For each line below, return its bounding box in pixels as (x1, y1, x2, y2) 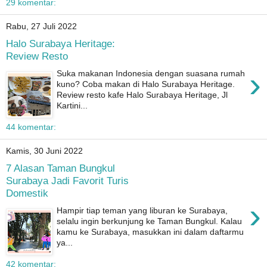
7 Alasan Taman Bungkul (6, 162, 115, 175)
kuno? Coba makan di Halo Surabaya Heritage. (57, 79, 235, 89)
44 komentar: (6, 122, 56, 132)
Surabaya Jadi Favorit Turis (6, 175, 129, 187)
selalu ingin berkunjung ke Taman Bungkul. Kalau (57, 216, 243, 226)
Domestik (6, 187, 48, 200)
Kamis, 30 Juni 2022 (6, 146, 83, 156)
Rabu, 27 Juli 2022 (6, 21, 77, 32)
